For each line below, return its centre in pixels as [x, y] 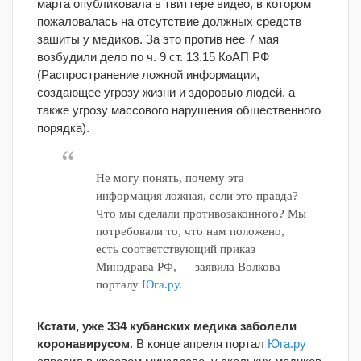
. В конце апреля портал [199, 344]
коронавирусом [83, 344]
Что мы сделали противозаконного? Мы [201, 214]
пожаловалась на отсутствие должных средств [169, 21]
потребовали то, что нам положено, [190, 231]
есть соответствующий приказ [175, 249]
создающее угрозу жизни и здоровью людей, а [166, 92]
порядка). [63, 128]
